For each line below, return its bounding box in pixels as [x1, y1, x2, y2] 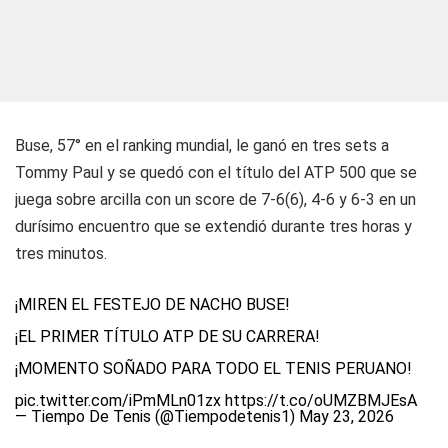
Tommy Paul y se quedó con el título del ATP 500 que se [15, 163, 417, 182]
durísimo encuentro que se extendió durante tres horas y [15, 217, 412, 236]
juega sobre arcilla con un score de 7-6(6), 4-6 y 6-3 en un [15, 190, 416, 209]
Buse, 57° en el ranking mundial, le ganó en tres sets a [15, 136, 389, 155]
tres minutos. [15, 244, 107, 263]
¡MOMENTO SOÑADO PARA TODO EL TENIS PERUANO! [15, 359, 412, 378]
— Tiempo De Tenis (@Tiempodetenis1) [15, 407, 299, 426]
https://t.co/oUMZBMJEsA [225, 391, 417, 410]
